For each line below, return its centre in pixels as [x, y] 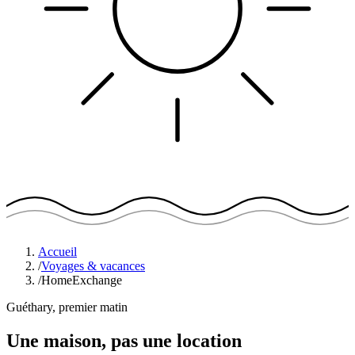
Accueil [57, 251]
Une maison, [59, 340]
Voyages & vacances [93, 265]
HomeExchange [82, 280]
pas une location [176, 340]
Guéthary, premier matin [67, 307]
